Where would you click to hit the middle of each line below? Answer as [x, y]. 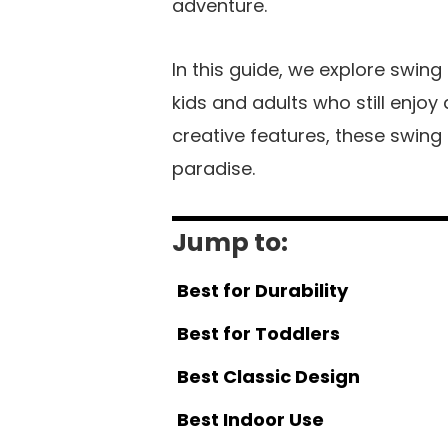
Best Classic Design [268, 376]
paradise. [213, 168]
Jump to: [230, 242]
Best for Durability [262, 290]
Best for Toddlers [258, 333]
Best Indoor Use [250, 419]
